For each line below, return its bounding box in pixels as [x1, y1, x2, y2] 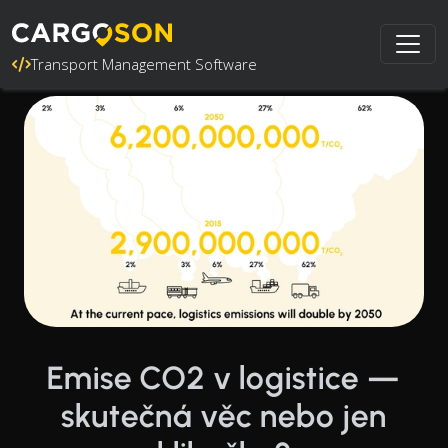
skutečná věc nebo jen [61, 396, 387, 435]
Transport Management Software [31, 54, 257, 74]
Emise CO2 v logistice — [47, 358, 401, 397]
